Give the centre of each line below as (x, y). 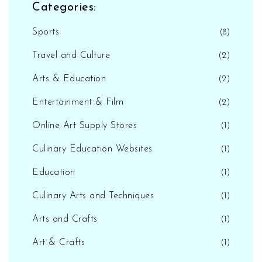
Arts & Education (69, 79)
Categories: (64, 8)
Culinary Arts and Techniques (93, 196)
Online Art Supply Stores (85, 126)
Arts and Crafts (65, 219)
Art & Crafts (58, 243)
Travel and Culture (71, 56)
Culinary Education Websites (92, 149)
